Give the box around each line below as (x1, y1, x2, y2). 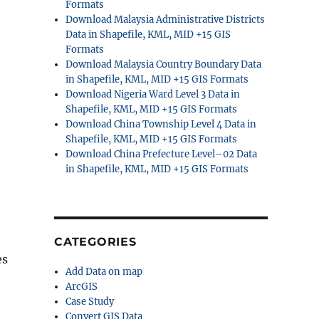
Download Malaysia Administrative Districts (66, 14, 266, 26)
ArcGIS (66, 281, 98, 293)
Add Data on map (66, 266, 143, 278)
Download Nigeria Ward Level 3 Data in (66, 88, 241, 100)
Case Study (66, 296, 115, 308)
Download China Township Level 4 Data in (66, 118, 257, 130)
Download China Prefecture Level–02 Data (66, 148, 258, 160)
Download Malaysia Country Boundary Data (66, 58, 262, 70)
